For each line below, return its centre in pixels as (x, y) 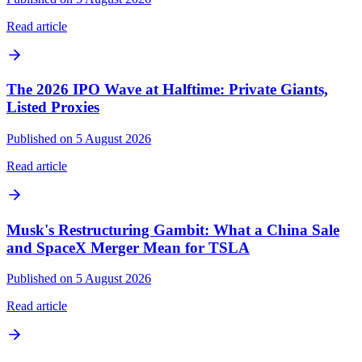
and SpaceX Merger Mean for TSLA (128, 247)
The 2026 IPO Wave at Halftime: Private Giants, (167, 90)
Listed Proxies (53, 107)
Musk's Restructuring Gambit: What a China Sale (173, 229)
